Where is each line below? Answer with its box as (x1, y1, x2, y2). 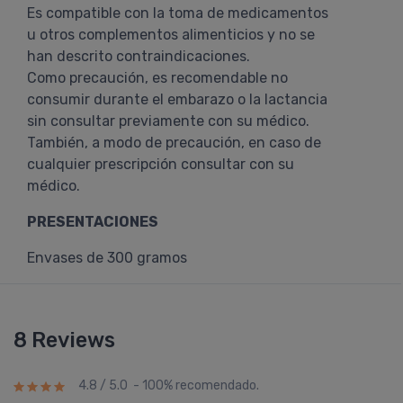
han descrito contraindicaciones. (27, 48, 250, 65)
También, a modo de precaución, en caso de (27, 134, 321, 151)
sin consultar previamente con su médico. (27, 112, 309, 130)
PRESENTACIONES (27, 213, 158, 230)
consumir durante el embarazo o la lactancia (27, 91, 327, 108)
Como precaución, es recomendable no (27, 69, 288, 86)
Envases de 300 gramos (27, 249, 187, 266)
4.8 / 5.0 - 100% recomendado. (78, 378, 259, 394)
